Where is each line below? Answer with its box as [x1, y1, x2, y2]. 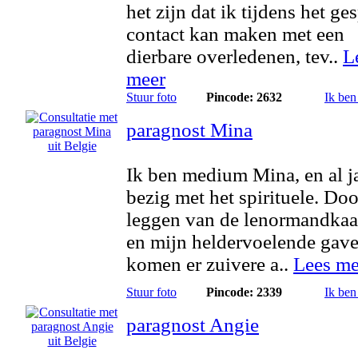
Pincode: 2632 [206, 90, 282, 104]
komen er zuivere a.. [126, 253, 293, 275]
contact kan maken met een [126, 23, 344, 45]
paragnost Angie [126, 314, 259, 336]
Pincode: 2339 [206, 285, 282, 299]
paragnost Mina [126, 119, 253, 141]
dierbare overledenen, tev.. [126, 46, 343, 67]
